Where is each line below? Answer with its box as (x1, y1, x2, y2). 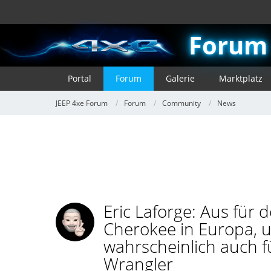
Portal (68, 73, 91, 84)
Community (162, 97, 201, 108)
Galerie (166, 73, 195, 84)
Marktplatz (219, 73, 263, 84)
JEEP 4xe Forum (56, 97, 108, 108)
